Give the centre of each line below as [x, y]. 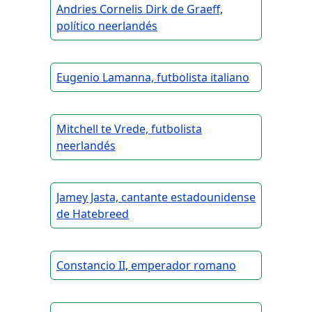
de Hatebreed [93, 214]
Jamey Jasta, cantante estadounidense [156, 197]
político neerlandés [107, 26]
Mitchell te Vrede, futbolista [129, 129]
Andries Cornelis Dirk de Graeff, [140, 9]
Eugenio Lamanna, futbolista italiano [153, 78]
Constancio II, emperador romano [146, 266]
